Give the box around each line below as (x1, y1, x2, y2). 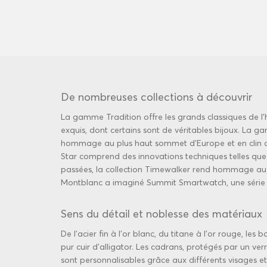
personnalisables (80, 254, 145, 265)
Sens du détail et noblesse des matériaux (61, 207, 262, 221)
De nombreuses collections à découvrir (61, 90, 252, 104)
